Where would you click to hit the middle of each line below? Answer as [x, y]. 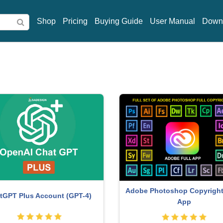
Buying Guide [119, 21]
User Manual [172, 21]
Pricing [75, 21]
